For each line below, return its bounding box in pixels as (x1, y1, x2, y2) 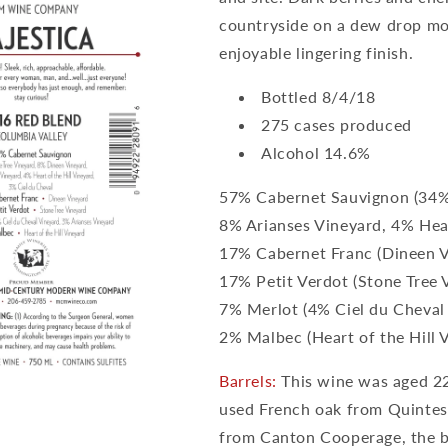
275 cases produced (261, 115, 412, 134)
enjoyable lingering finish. (219, 43, 414, 62)
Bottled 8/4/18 (261, 87, 376, 106)
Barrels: (219, 371, 277, 390)
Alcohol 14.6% (261, 143, 371, 162)
